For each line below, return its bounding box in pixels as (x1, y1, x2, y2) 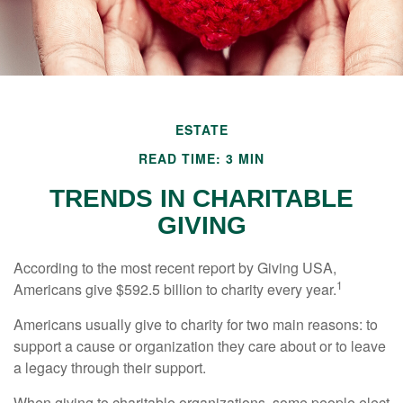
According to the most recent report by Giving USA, (13, 257, 336, 278)
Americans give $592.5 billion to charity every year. (13, 279, 336, 300)
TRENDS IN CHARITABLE (49, 184, 354, 212)
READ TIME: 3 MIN (139, 149, 264, 167)
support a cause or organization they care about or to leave (13, 336, 386, 356)
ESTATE (175, 121, 228, 139)
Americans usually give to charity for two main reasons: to (13, 314, 378, 335)
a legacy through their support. (13, 357, 206, 378)
